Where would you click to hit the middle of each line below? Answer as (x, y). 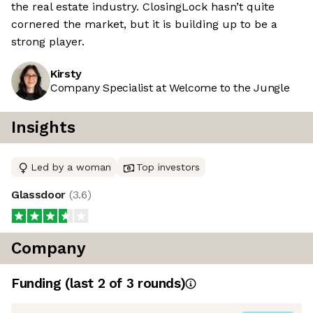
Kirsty (66, 74)
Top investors (168, 167)
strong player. (48, 42)
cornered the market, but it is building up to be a (144, 24)
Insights (43, 128)
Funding (38, 284)
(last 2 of (95, 284)
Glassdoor (40, 195)
